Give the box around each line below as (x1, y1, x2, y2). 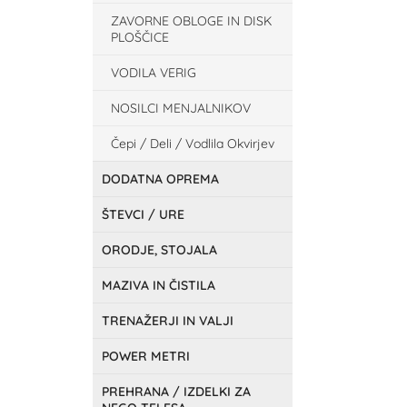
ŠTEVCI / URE (102, 206, 184, 223)
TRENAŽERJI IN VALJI (102, 313, 233, 329)
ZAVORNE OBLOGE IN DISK (111, 13, 272, 29)
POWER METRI (102, 348, 190, 364)
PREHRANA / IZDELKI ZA (102, 383, 251, 400)
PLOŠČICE (111, 29, 169, 45)
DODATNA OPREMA (102, 171, 219, 187)
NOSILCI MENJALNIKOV (111, 100, 251, 116)
